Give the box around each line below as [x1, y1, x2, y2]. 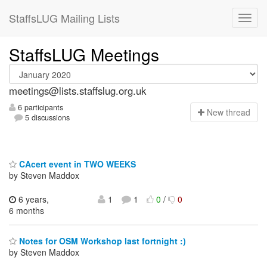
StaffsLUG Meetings [9, 42, 159, 66]
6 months [9, 204, 44, 216]
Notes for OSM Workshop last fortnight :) [17, 235, 186, 247]
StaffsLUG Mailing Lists [9, 10, 120, 26]
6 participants [15, 102, 63, 113]
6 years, [16, 193, 49, 205]
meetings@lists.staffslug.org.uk [9, 83, 146, 98]
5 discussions [23, 112, 70, 123]
